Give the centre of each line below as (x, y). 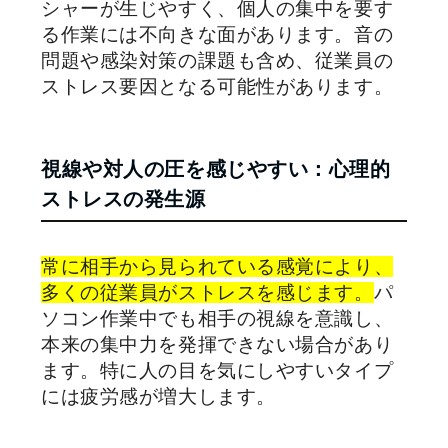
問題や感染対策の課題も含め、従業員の (217, 60)
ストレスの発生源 (123, 199)
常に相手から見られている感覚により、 (217, 266)
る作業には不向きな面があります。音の (217, 34)
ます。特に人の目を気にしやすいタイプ (217, 370)
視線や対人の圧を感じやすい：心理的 (216, 169)
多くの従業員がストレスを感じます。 (207, 292)
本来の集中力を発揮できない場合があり (217, 344)
